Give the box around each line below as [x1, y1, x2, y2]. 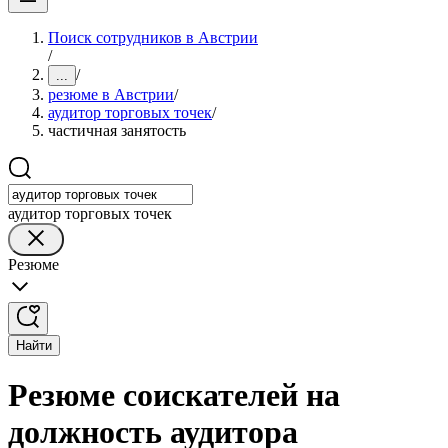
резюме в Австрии [48, 86, 174, 103]
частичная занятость [48, 122, 186, 139]
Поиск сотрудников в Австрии [48, 29, 258, 46]
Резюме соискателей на [8, 377, 340, 414]
